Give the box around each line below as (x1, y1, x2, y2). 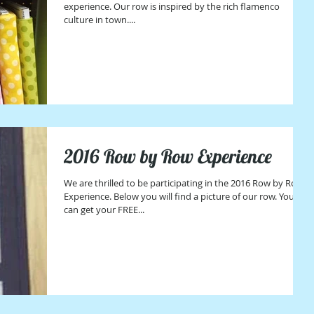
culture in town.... (64, 13, 135, 27)
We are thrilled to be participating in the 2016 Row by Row (64, 177, 303, 190)
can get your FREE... (64, 203, 144, 217)
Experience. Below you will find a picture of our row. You (64, 190, 114, 203)
